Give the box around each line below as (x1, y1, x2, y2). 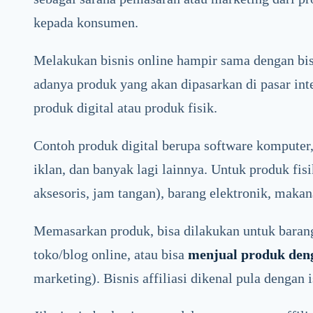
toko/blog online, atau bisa (34, 247, 189, 263)
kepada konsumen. (34, 15, 139, 31)
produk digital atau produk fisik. (34, 100, 218, 116)
